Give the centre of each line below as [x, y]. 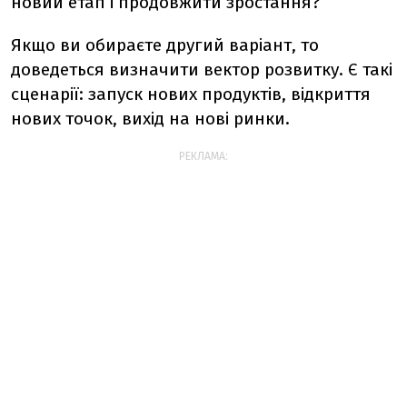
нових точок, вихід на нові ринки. [150, 119]
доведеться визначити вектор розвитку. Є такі [202, 69]
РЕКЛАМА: [203, 156]
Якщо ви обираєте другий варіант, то [165, 45]
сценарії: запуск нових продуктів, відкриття [191, 94]
